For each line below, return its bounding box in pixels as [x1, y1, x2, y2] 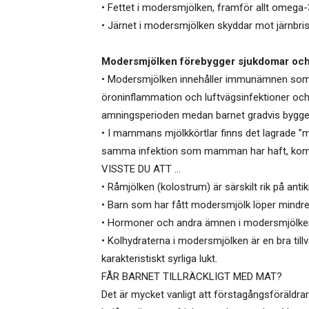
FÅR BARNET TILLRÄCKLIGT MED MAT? [101, 270, 282, 283]
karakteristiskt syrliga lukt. [101, 252, 217, 266]
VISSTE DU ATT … [101, 163, 181, 176]
